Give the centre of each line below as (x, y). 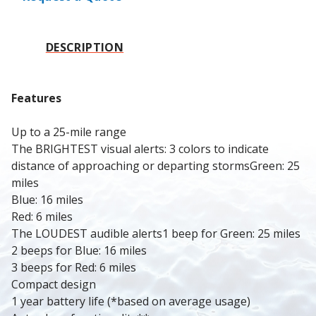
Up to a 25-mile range (69, 132)
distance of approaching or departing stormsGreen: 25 (156, 166)
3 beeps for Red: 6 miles (74, 267)
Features (36, 98)
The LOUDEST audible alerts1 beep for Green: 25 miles (156, 233)
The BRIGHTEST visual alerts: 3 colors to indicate (140, 149)
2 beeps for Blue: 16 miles (79, 250)
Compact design (54, 284)
